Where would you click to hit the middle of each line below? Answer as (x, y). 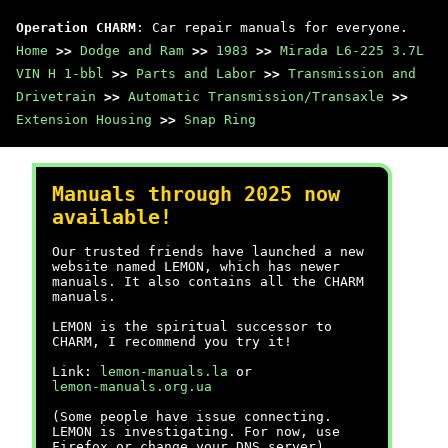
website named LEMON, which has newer (196, 266)
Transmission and (352, 73)
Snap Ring (220, 119)
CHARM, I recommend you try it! (172, 341)
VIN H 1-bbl (60, 73)
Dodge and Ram (132, 50)
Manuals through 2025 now (196, 194)
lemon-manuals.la (164, 371)
